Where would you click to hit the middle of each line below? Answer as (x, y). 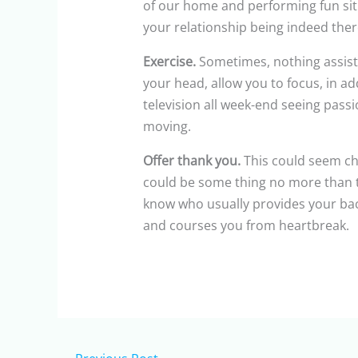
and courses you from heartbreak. (246, 226)
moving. (167, 127)
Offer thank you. (191, 161)
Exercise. (169, 62)
